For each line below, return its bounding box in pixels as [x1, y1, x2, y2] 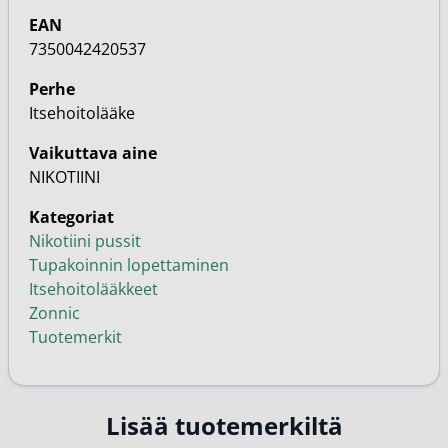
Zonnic [29, 302, 80, 324]
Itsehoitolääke [29, 102, 135, 124]
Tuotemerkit [29, 326, 122, 348]
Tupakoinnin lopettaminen [29, 254, 229, 276]
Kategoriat [29, 206, 114, 228]
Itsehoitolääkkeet [29, 278, 158, 300]
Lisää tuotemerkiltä [105, 409, 343, 442]
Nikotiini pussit [29, 230, 141, 252]
